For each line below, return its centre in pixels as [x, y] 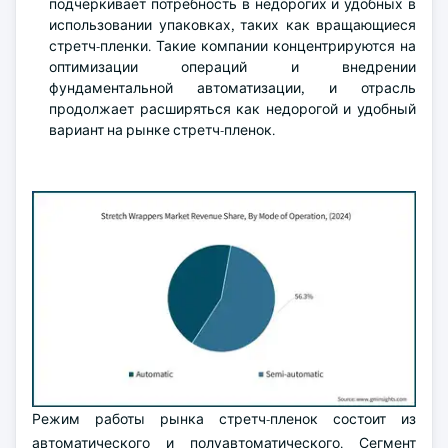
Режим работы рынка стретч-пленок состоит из [224, 419]
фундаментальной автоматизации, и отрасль [232, 88]
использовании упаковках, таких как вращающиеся [232, 25]
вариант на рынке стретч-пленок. [162, 130]
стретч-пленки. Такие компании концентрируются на [232, 46]
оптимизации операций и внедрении [232, 67]
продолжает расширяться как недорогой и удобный [232, 109]
